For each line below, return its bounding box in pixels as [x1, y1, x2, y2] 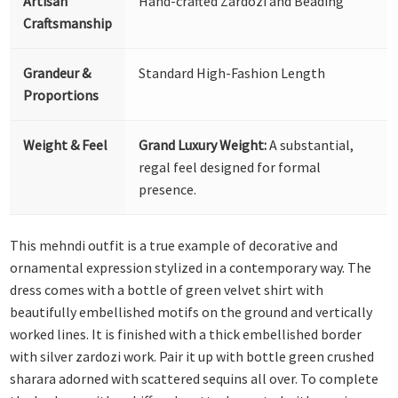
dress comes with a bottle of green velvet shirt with [10, 281, 324, 299]
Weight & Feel [23, 135, 108, 154]
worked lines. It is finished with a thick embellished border [10, 325, 362, 344]
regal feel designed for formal [139, 157, 322, 176]
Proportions [23, 85, 99, 104]
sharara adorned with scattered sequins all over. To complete [10, 370, 379, 388]
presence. [139, 179, 197, 198]
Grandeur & [23, 63, 92, 82]
